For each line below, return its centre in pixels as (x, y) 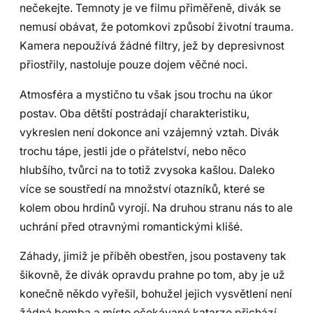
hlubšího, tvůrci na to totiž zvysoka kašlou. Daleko (147, 170)
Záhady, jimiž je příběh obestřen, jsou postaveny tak (153, 256)
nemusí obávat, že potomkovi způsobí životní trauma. (156, 27)
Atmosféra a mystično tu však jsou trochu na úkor (146, 94)
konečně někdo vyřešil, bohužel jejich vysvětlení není (156, 294)
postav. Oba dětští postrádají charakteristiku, (134, 113)
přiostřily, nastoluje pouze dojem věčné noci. (133, 64)
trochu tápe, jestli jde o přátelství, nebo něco (133, 151)
